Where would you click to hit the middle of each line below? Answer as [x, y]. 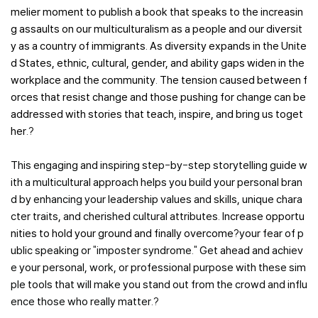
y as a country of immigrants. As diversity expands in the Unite [159, 46]
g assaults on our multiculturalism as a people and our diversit [157, 29]
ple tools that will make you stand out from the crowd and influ [159, 284]
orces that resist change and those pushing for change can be [158, 97]
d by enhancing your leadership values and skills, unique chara [157, 199]
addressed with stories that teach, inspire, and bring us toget [157, 114]
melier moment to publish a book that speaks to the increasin [157, 12]
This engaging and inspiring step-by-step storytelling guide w [159, 165]
